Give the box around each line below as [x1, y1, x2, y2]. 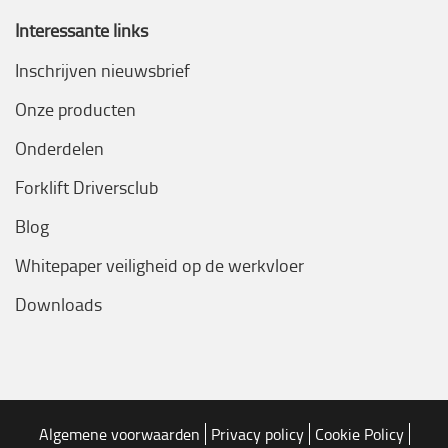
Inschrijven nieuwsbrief [15, 58, 190, 82]
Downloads [15, 292, 102, 316]
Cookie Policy [315, 423, 404, 445]
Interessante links [15, 18, 148, 42]
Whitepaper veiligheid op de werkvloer [15, 253, 304, 277]
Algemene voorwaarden [39, 423, 200, 445]
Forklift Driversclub [15, 175, 158, 199]
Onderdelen [15, 136, 104, 160]
